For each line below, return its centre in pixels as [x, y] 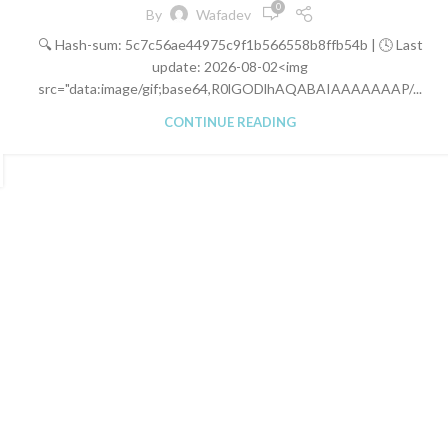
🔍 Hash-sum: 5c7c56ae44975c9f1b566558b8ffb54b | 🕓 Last [230, 44]
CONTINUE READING [230, 122]
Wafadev [224, 14]
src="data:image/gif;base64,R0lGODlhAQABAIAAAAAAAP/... [230, 88]
